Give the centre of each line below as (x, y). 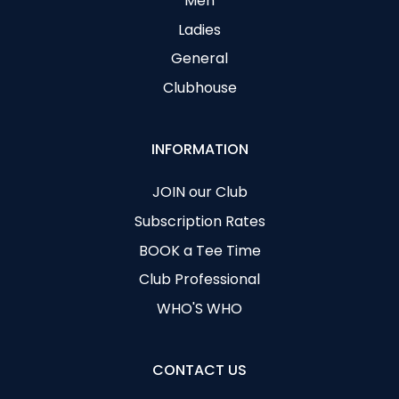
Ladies (199, 29)
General (199, 59)
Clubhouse (199, 88)
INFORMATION (199, 149)
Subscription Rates (199, 221)
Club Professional (199, 280)
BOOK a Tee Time (199, 250)
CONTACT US (199, 370)
